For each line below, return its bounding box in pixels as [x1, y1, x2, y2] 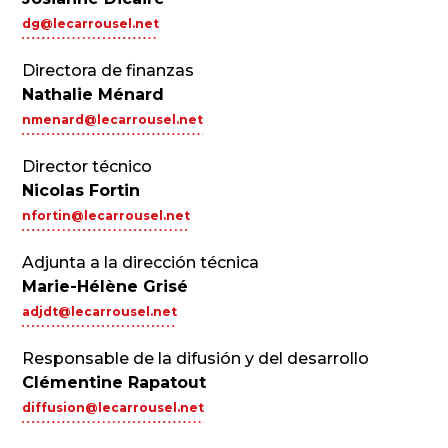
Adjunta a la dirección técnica [22, 253, 260, 272]
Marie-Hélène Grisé [22, 277, 189, 296]
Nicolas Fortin [22, 181, 141, 200]
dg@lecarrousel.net [22, 16, 160, 31]
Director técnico [22, 157, 153, 176]
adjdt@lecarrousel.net [22, 304, 178, 319]
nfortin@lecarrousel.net [22, 208, 191, 223]
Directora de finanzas [22, 61, 195, 80]
